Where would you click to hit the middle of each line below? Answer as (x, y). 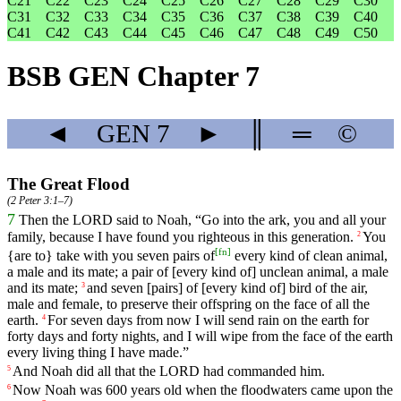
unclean (282, 271)
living (58, 352)
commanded (262, 371)
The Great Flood (68, 184)
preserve (145, 303)
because (72, 237)
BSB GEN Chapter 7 (133, 77)
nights (139, 336)
